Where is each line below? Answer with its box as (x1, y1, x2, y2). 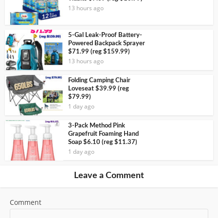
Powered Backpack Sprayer (68, 40, 145, 47)
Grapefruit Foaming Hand (68, 130, 139, 137)
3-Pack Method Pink (68, 122, 125, 129)
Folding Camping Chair (68, 77, 130, 84)
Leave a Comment (74, 171, 144, 180)
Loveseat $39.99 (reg (68, 86, 129, 92)
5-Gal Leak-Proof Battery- (68, 32, 142, 39)
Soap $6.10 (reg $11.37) (68, 139, 137, 145)
